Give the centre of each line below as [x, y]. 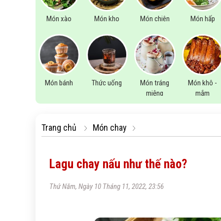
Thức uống [107, 83]
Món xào [59, 18]
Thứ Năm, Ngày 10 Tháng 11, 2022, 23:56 [107, 187]
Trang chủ [59, 128]
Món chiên [155, 18]
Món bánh [59, 83]
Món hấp [203, 18]
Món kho [107, 18]
